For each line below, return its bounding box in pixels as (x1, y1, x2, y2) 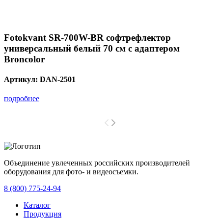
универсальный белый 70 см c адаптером (4, 43, 180, 54)
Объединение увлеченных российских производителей (4, 159, 190, 167)
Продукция (24, 210, 61, 219)
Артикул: (4, 75, 40, 83)
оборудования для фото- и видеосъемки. (4, 167, 138, 176)
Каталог (24, 201, 51, 210)
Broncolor (4, 54, 45, 64)
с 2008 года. (138, 167, 178, 176)
